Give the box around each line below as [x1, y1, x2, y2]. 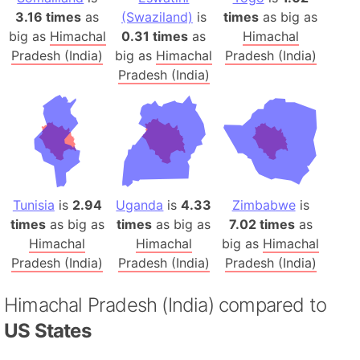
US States [4, 319, 91, 343]
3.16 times [15, 8, 82, 25]
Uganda [116, 197, 164, 214]
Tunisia [12, 197, 55, 214]
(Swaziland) [121, 8, 193, 25]
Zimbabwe [231, 197, 296, 214]
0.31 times [121, 27, 189, 44]
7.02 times [228, 216, 295, 233]
